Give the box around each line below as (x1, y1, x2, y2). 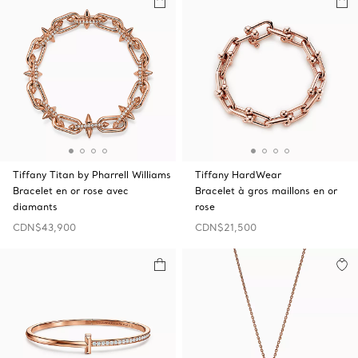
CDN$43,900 (13, 221, 76, 233)
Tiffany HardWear (195, 169, 281, 181)
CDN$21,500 (195, 221, 257, 233)
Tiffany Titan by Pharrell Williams (13, 169, 171, 181)
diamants (13, 201, 58, 213)
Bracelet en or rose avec (13, 185, 129, 197)
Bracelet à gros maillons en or (195, 185, 337, 197)
